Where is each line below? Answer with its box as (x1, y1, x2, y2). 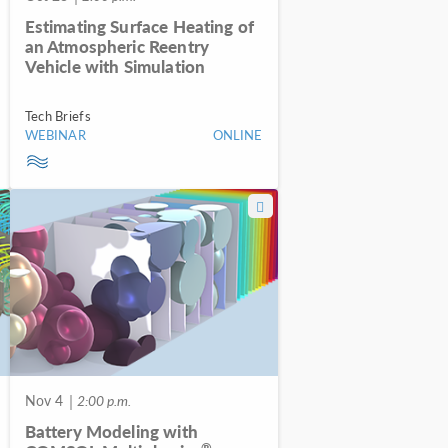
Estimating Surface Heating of (24, 13, 255, 38)
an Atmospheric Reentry (24, 33, 209, 58)
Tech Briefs (24, 105, 91, 125)
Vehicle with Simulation (24, 53, 206, 78)
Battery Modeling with (24, 419, 198, 444)
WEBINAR (24, 124, 86, 144)
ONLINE (212, 124, 263, 144)
